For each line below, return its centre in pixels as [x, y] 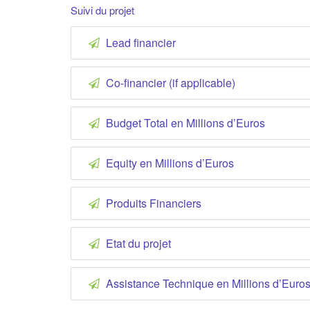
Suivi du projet [102, 10]
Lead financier [139, 42]
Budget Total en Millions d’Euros [184, 122]
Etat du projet [137, 243]
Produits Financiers [152, 203]
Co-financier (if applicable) [169, 82]
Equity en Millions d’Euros [168, 163]
